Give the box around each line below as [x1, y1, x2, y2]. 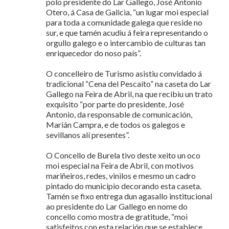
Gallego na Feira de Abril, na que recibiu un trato [46, 88, 213, 99]
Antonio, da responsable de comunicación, [46, 109, 192, 119]
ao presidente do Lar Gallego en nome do [46, 201, 188, 211]
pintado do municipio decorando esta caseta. [46, 180, 201, 191]
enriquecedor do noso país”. [46, 48, 143, 58]
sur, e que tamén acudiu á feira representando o [46, 27, 208, 37]
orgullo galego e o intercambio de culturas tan [46, 37, 205, 48]
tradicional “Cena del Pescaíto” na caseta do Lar [46, 78, 211, 88]
